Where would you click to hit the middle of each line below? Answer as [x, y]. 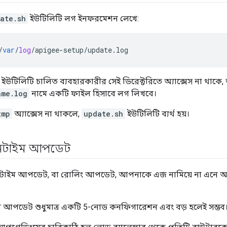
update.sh [103, 114]
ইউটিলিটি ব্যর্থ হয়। [157, 114]
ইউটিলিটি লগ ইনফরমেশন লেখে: [83, 19]
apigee [47, 50]
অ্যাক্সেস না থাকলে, [47, 114]
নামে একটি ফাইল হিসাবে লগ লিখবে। [93, 94]
